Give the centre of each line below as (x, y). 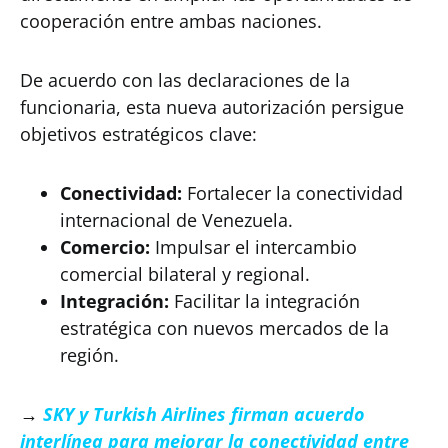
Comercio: (105, 247)
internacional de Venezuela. (176, 220)
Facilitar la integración (264, 301)
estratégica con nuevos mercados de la (224, 328)
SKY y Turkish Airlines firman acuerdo (204, 414)
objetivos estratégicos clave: (138, 134)
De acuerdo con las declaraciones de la (185, 80)
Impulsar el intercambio (253, 247)
